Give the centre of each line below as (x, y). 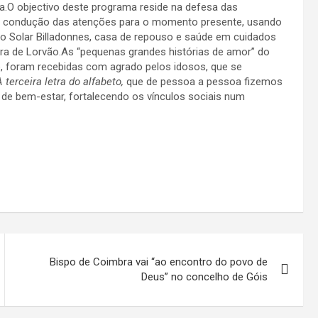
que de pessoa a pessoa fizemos (204, 82)
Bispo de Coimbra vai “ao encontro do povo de (159, 262)
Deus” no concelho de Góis (205, 277)
